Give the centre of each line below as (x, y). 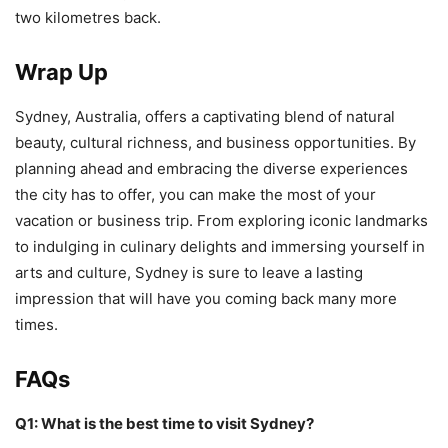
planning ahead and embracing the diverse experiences (211, 168)
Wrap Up (61, 72)
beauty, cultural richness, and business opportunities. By (215, 142)
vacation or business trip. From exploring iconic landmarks (221, 220)
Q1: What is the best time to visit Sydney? (164, 423)
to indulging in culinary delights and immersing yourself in (220, 246)
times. (36, 324)
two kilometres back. (90, 17)
